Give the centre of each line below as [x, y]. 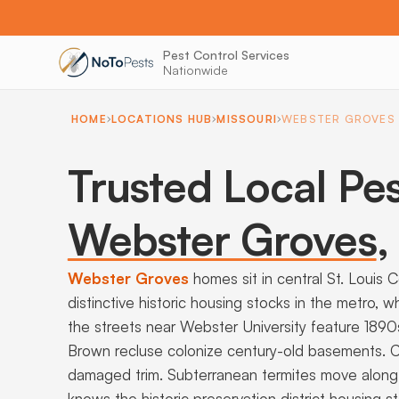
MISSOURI [247, 119]
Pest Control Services [226, 55]
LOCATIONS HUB [162, 119]
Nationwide [195, 70]
